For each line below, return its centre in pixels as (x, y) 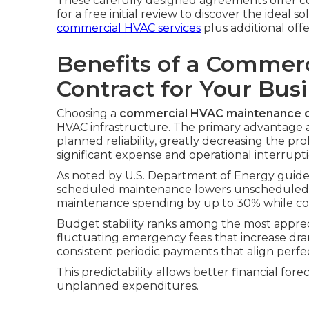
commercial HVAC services (129, 28)
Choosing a (88, 113)
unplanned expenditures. (128, 286)
